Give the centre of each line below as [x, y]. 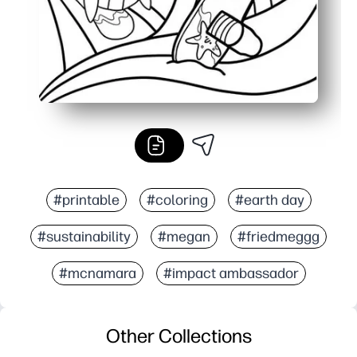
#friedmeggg [279, 236]
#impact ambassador [231, 273]
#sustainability [84, 236]
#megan [184, 236]
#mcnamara [97, 273]
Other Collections [178, 335]
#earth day [269, 200]
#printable [86, 200]
